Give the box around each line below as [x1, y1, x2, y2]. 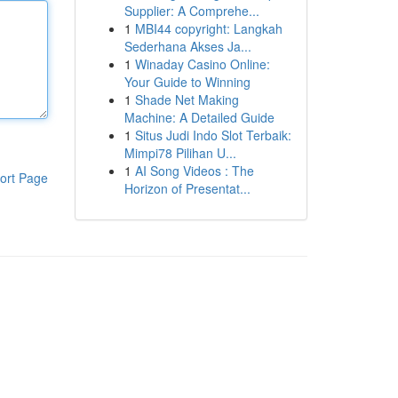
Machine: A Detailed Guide [123, 108, 275, 126]
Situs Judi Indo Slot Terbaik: [134, 126, 291, 144]
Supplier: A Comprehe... [123, 2, 259, 20]
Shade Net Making [134, 91, 239, 108]
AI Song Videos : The [134, 162, 254, 179]
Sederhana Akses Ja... [123, 37, 251, 55]
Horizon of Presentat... [123, 179, 251, 197]
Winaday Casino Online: [134, 55, 270, 73]
